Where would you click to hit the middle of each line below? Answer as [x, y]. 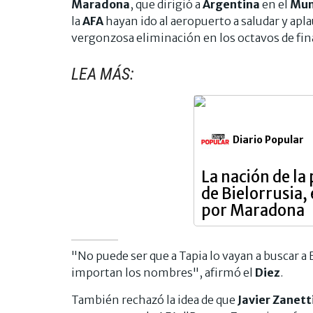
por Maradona [253, 210]
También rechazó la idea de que [154, 299]
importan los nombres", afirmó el [163, 272]
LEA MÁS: [103, 74]
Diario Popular [268, 139]
